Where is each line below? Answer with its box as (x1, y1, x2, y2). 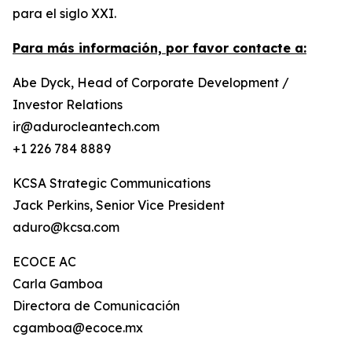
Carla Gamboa (13, 276, 103, 291)
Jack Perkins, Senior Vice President (13, 197, 225, 213)
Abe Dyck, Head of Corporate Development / (13, 75, 289, 90)
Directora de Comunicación (13, 298, 180, 313)
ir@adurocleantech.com (13, 119, 159, 134)
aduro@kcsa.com (13, 219, 119, 235)
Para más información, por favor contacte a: (13, 40, 306, 56)
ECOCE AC (13, 254, 76, 269)
